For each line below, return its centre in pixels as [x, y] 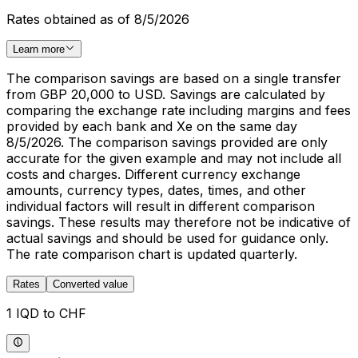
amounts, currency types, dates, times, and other [156, 191]
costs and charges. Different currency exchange [153, 175]
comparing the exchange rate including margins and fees [179, 111]
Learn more [39, 50]
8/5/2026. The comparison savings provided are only [167, 143]
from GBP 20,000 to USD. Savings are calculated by [166, 95]
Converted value [90, 284]
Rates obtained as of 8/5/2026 [98, 20]
